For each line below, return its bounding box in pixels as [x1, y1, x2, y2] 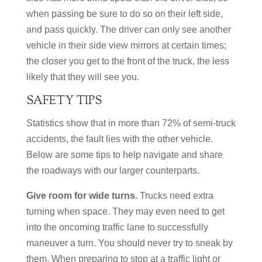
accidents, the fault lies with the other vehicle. [26, 134, 213, 144]
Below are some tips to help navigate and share [26, 150, 223, 160]
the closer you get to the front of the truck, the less [26, 56, 229, 66]
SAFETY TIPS [26, 93, 102, 110]
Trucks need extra [137, 191, 213, 201]
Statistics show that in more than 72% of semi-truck [26, 118, 236, 128]
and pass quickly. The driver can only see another [26, 25, 231, 35]
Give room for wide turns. [26, 191, 137, 201]
